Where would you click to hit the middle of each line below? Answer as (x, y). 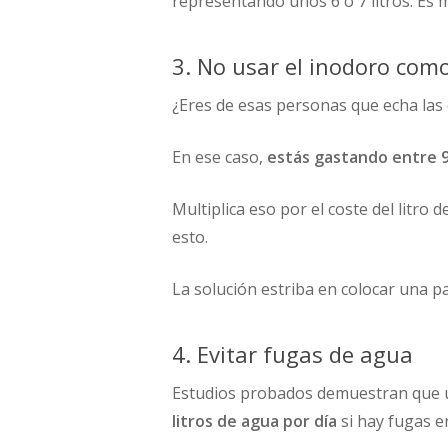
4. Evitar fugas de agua (292, 354)
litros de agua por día (254, 421)
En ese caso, (219, 157)
